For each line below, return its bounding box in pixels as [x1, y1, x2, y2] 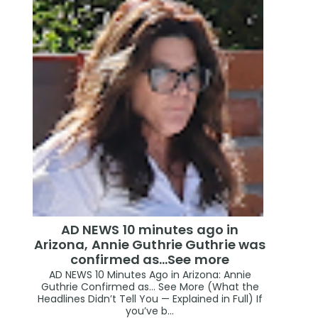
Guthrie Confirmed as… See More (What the [40, 280, 259, 295]
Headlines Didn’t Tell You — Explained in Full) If [37, 292, 263, 307]
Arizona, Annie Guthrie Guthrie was [33, 235, 266, 253]
